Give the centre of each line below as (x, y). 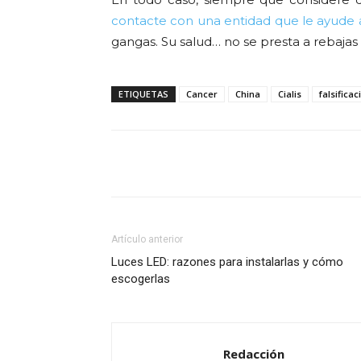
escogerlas (141, 279)
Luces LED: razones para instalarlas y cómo (227, 262)
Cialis (290, 94)
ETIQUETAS (143, 94)
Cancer (202, 94)
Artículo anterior (147, 239)
